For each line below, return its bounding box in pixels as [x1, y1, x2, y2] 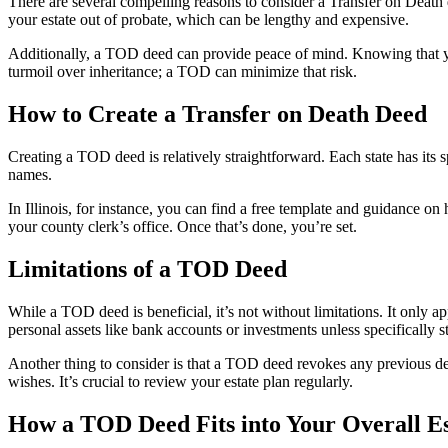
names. [8, 166, 52, 184]
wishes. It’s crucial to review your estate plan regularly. [8, 372, 353, 390]
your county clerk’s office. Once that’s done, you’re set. [8, 218, 357, 236]
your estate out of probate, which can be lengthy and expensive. [8, 11, 409, 29]
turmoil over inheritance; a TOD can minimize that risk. [8, 63, 357, 81]
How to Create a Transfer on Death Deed [8, 101, 427, 128]
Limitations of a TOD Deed [8, 255, 287, 282]
